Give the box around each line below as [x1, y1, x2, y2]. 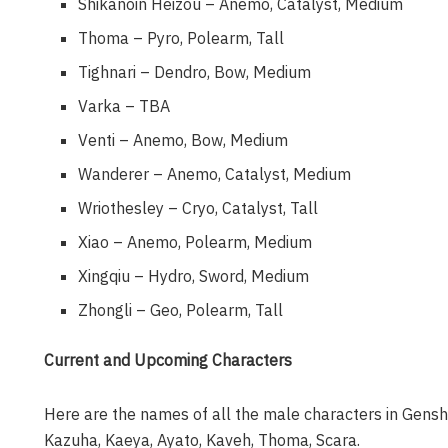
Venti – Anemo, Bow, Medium [78, 129, 289, 150]
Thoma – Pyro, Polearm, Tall [78, 27, 285, 48]
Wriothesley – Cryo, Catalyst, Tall [78, 197, 319, 218]
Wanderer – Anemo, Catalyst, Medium [78, 163, 352, 184]
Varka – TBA [78, 95, 171, 116]
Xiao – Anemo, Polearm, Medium [78, 231, 313, 252]
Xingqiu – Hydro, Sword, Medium [78, 265, 310, 286]
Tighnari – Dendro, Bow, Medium [78, 61, 312, 82]
